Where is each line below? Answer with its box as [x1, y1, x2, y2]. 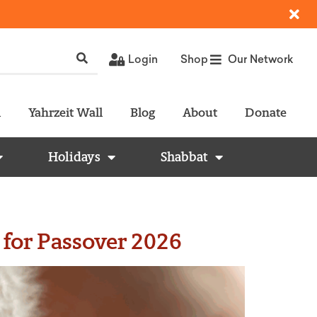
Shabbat [161, 149, 208, 165]
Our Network [227, 53, 293, 66]
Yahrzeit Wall [28, 105, 103, 120]
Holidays [48, 149, 100, 165]
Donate [244, 105, 287, 120]
